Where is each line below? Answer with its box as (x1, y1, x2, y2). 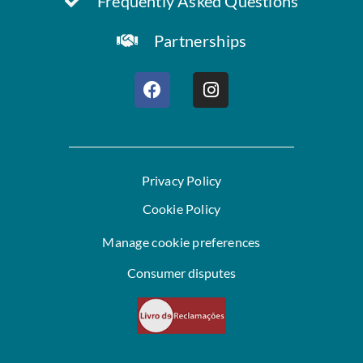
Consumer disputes (127, 265, 236, 281)
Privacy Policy (141, 172, 222, 188)
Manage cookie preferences (102, 233, 261, 250)
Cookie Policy (142, 200, 221, 216)
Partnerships (153, 31, 247, 51)
